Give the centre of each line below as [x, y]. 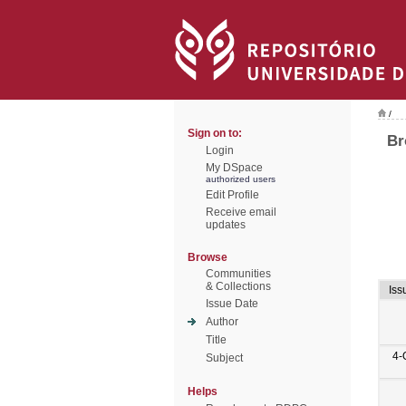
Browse [208, 257]
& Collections [238, 286]
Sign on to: [215, 133]
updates [226, 225]
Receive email [241, 212]
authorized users [241, 179]
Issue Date [232, 304]
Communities [238, 274]
